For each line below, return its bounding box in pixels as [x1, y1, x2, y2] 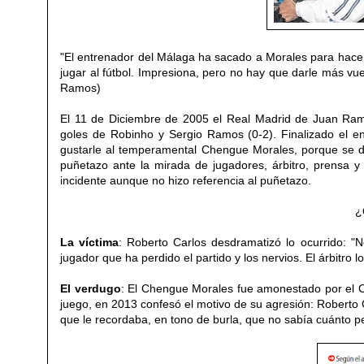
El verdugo [60, 281, 121, 295]
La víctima [60, 235, 119, 249]
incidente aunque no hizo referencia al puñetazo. [60, 173, 311, 187]
